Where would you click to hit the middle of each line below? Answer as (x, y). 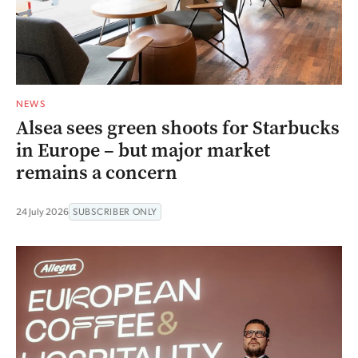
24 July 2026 (42, 212)
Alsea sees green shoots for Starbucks (178, 128)
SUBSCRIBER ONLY (115, 212)
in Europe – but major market (143, 151)
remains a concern (97, 173)
